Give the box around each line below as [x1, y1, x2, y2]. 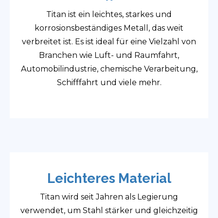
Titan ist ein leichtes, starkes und [46, 10, 172, 19]
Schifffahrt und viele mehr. [56, 78, 162, 88]
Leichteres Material [47, 171, 171, 186]
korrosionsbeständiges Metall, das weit [35, 23, 183, 33]
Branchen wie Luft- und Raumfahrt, [39, 51, 179, 60]
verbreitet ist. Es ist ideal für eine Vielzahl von [22, 37, 196, 47]
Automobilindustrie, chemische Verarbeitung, [20, 64, 198, 74]
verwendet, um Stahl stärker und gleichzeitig [20, 206, 198, 216]
